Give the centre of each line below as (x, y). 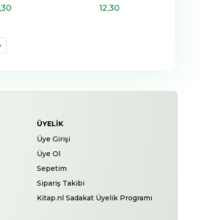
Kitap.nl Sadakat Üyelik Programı (95, 198)
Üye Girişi (54, 139)
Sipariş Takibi (61, 183)
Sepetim (52, 168)
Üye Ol (49, 153)
